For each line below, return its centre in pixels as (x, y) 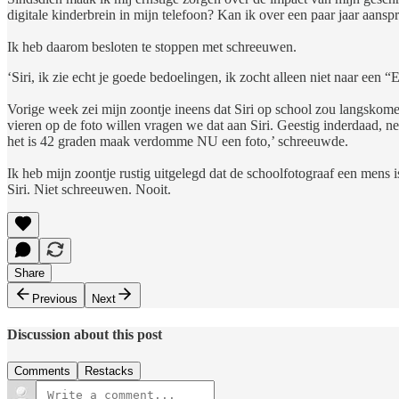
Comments (42, 371)
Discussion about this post (85, 335)
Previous (55, 298)
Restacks (109, 371)
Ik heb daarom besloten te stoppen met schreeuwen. (152, 46)
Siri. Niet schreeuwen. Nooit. (89, 189)
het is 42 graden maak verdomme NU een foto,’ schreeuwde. (178, 141)
